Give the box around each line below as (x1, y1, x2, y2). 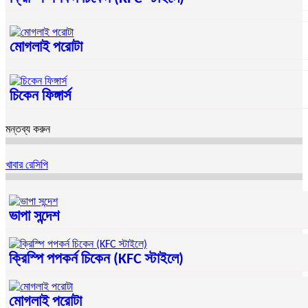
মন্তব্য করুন (5, 124, 50, 136)
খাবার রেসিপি (5, 160, 48, 172)
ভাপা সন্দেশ (9, 209, 59, 225)
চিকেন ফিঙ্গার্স (10, 89, 71, 105)
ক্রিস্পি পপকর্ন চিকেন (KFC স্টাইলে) (9, 252, 184, 268)
